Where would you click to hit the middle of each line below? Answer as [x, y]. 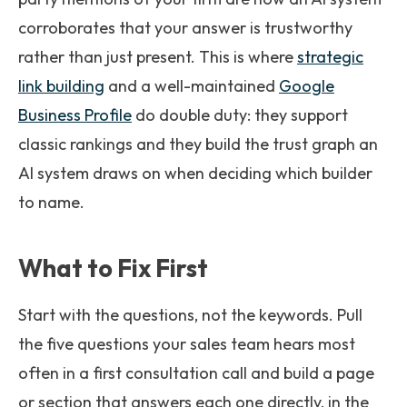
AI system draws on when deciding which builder [195, 173]
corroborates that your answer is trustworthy [185, 28]
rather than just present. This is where [158, 57]
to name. [51, 202]
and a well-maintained [192, 86]
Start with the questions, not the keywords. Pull [190, 315]
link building [61, 86]
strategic [330, 57]
